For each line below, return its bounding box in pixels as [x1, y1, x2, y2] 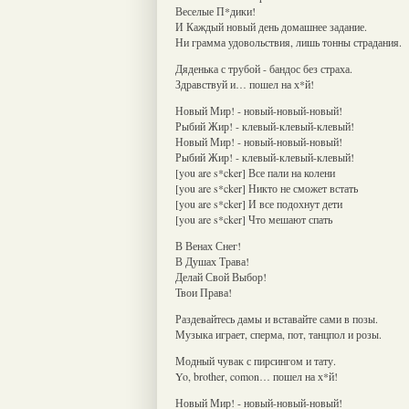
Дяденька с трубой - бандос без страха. [175, 60, 352, 76]
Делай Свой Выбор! [175, 268, 267, 284]
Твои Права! [175, 284, 232, 299]
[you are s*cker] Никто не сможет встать [175, 180, 358, 195]
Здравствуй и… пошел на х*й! [175, 76, 314, 91]
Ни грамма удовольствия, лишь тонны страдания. [175, 34, 402, 49]
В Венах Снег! [175, 237, 241, 253]
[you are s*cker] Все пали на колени [175, 164, 335, 180]
